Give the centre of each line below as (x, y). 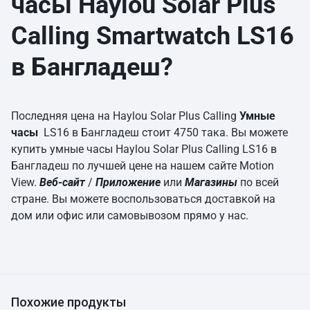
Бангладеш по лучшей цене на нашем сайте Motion (143, 166)
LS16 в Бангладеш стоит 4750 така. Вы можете (163, 133)
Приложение (128, 183)
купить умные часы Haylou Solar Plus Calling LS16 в (144, 149)
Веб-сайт (64, 183)
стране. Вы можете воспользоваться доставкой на (143, 199)
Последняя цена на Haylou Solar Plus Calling (125, 116)
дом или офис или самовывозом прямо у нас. (130, 216)
